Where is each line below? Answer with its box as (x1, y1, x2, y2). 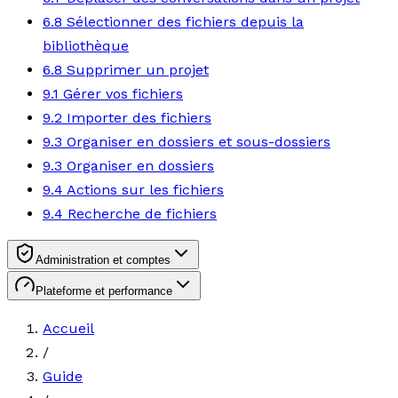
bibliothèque (43, 37, 129, 54)
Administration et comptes (36, 253, 171, 267)
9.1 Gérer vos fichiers (43, 85, 183, 102)
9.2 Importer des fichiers (43, 109, 211, 126)
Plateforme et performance (36, 284, 172, 298)
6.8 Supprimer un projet (43, 61, 209, 78)
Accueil (43, 320, 94, 337)
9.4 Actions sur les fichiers (43, 181, 224, 198)
